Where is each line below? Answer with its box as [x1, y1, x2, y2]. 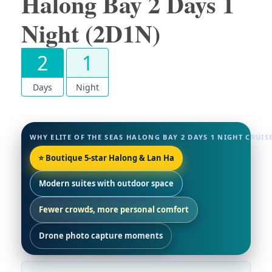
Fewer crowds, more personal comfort [39, 204, 189, 216]
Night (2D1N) [21, 15, 160, 52]
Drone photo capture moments [39, 230, 163, 242]
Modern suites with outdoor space [39, 178, 174, 189]
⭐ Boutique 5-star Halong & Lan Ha [38, 152, 174, 164]
